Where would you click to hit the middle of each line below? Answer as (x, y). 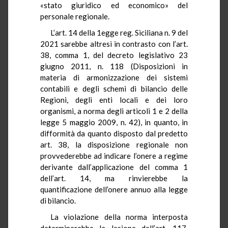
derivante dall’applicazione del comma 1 (114, 167)
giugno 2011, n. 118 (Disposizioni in (114, 66)
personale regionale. (75, 16)
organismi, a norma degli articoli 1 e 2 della (114, 111)
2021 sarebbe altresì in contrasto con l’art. (114, 44)
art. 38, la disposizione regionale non (114, 144)
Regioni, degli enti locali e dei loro (114, 99)
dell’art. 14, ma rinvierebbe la (114, 178)
